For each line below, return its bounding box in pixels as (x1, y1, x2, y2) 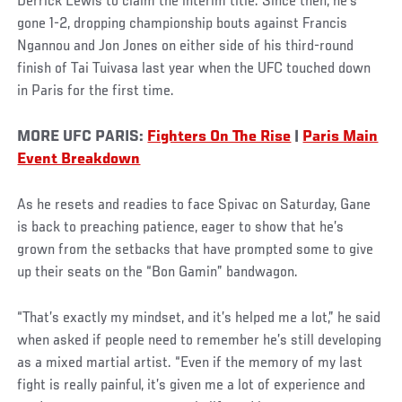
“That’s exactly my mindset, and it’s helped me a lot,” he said (17, 310, 381, 328)
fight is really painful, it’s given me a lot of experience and (17, 378, 366, 395)
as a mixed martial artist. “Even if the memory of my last (17, 355, 363, 372)
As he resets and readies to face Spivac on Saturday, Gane (17, 197, 371, 214)
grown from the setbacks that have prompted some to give (17, 242, 374, 259)
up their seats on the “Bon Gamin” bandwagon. (17, 265, 299, 282)
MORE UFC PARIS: (17, 129, 148, 146)
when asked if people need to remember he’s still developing (17, 333, 382, 350)
